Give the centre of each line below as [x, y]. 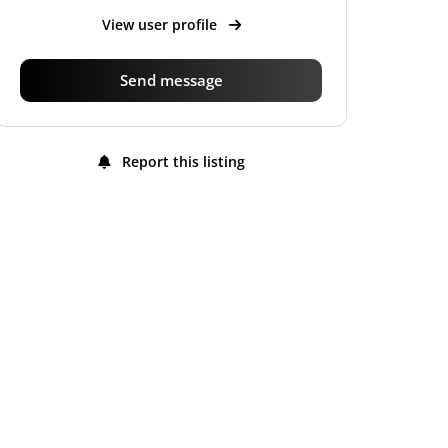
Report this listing [181, 161]
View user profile [161, 24]
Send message [171, 79]
